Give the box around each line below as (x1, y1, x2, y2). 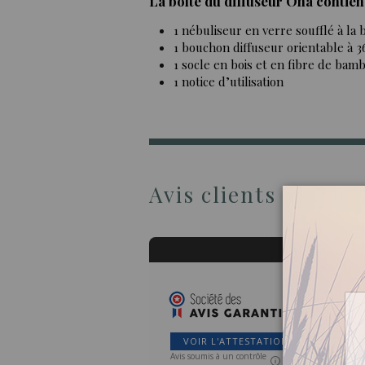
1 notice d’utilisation (174, 73, 284, 90)
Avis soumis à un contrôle (170, 350, 266, 363)
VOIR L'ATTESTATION (183, 334, 288, 347)
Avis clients (149, 180, 276, 209)
